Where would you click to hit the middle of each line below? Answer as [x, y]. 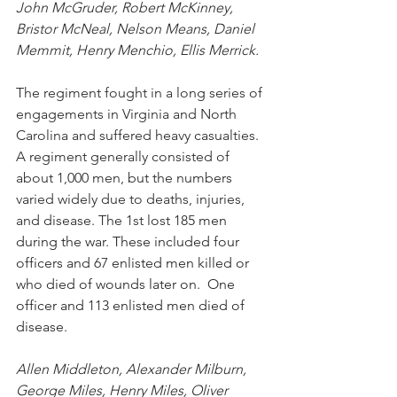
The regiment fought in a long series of [141, 92]
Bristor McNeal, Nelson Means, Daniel [137, 28]
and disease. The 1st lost [95, 220]
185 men [202, 220]
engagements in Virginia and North [128, 113]
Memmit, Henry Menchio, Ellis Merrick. [137, 50]
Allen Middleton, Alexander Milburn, [133, 369]
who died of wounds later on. [108, 284]
